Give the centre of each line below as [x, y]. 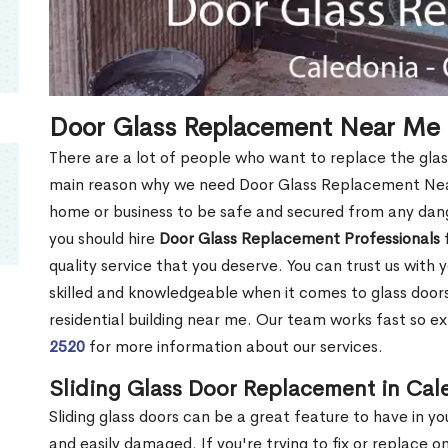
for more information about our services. [234, 346]
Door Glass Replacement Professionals [297, 238]
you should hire [102, 238]
